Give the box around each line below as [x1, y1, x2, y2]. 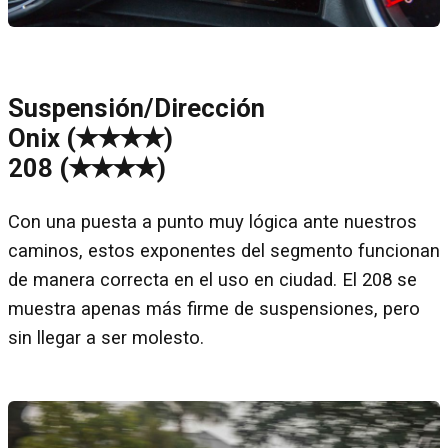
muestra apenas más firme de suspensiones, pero [8, 298, 420, 321]
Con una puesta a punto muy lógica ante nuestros [8, 211, 417, 234]
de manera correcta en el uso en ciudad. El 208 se [8, 269, 417, 292]
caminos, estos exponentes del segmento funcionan [8, 240, 440, 263]
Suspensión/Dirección [8, 92, 265, 123]
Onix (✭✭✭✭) [8, 122, 173, 153]
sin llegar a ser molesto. [8, 327, 204, 350]
